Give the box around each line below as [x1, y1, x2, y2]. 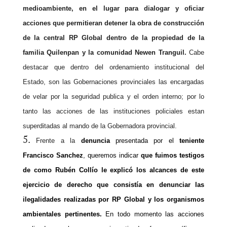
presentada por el [109, 136, 180, 144]
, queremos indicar [83, 151, 141, 159]
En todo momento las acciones [101, 210, 205, 218]
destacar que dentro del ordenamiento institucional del [22, 63, 205, 71]
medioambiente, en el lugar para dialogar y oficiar [22, 4, 205, 12]
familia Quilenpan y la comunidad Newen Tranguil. [22, 48, 186, 56]
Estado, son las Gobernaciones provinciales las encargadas [22, 78, 205, 86]
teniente [179, 136, 205, 144]
